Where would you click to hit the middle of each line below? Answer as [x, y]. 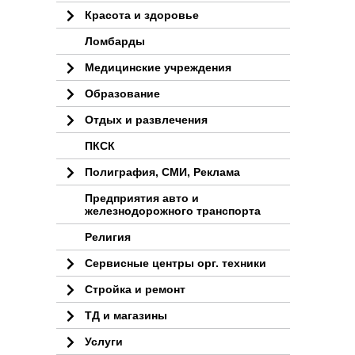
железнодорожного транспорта [173, 211]
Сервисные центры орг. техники [176, 263]
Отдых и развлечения [146, 120]
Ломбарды [115, 41]
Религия [108, 237]
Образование [122, 94]
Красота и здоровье [142, 15]
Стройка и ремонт [135, 289]
